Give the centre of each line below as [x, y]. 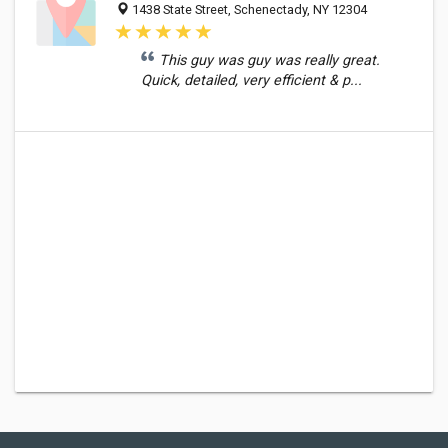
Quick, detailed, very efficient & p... [251, 80]
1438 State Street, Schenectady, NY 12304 [248, 9]
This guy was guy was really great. [269, 60]
